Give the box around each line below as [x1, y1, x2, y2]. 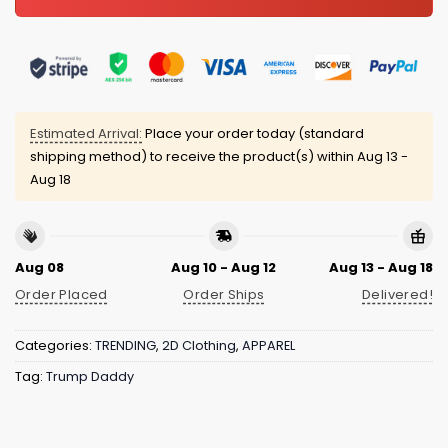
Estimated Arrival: [30, 124, 142, 144]
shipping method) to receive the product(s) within [30, 147, 357, 167]
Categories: [15, 337, 95, 355]
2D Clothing [162, 337, 236, 355]
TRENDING [95, 337, 156, 355]
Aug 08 [15, 257, 64, 277]
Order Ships [183, 284, 265, 304]
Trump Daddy [46, 368, 134, 386]
